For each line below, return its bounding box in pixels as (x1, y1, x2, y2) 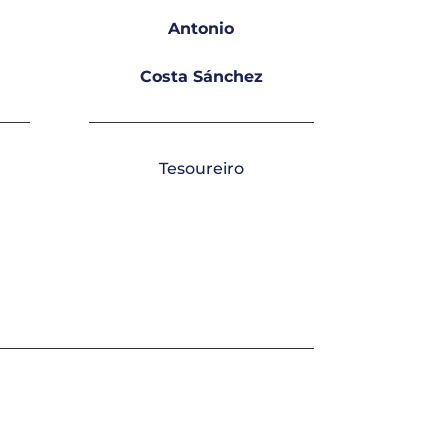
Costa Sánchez (139, 66, 263, 86)
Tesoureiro (158, 158, 244, 178)
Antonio (168, 18, 235, 38)
